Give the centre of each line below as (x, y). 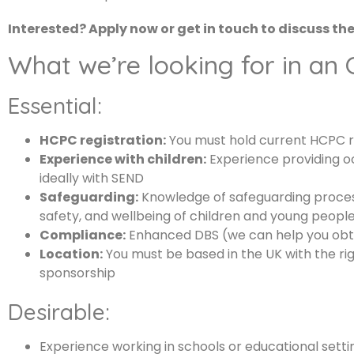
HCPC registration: (103, 141)
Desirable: (59, 312)
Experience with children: (123, 160)
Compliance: (83, 235)
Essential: (55, 106)
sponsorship (77, 273)
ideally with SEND (92, 179)
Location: (71, 254)
